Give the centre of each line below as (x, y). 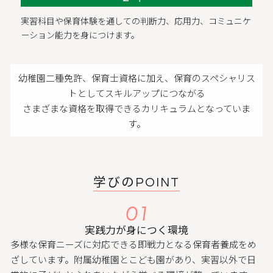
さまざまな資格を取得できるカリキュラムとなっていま (136, 108)
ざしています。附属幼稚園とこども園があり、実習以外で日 (133, 260)
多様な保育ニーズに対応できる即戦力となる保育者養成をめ (134, 244)
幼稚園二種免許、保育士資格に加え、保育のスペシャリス (136, 77)
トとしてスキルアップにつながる (136, 93)
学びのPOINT (136, 183)
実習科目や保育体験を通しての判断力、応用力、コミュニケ (136, 21)
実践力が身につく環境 (136, 230)
